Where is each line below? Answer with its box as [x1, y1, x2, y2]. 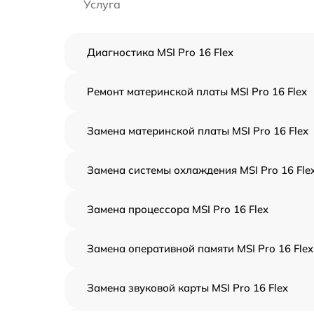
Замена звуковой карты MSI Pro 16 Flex [87, 281, 288, 294]
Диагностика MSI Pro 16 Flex [87, 46, 233, 59]
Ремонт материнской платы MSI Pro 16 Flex [87, 85, 307, 98]
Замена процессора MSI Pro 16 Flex [87, 203, 268, 216]
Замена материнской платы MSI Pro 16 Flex [87, 124, 308, 137]
